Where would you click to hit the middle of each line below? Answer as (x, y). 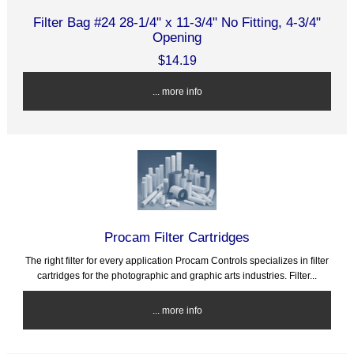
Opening (177, 38)
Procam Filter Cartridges (177, 237)
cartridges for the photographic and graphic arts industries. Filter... (177, 276)
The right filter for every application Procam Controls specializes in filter (177, 261)
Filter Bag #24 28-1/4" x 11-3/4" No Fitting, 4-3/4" (177, 23)
